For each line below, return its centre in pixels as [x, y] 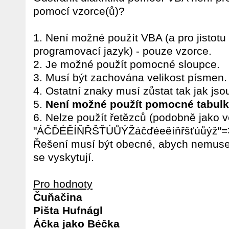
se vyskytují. [64, 157]
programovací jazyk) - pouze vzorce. [122, 51]
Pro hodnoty [63, 184]
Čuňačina [58, 197]
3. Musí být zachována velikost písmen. [130, 77]
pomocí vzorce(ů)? [79, 11]
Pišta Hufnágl [68, 210]
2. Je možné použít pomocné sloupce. [127, 64]
